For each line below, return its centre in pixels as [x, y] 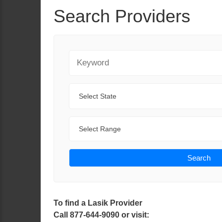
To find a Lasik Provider [98, 203]
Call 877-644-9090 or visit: [101, 215]
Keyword [84, 55]
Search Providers [122, 16]
